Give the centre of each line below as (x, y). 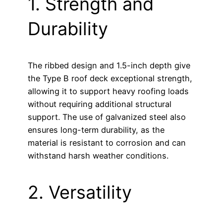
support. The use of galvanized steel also (107, 117)
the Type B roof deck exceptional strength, (110, 79)
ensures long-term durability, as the (96, 130)
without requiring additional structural (100, 104)
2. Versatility (80, 193)
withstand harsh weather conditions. (98, 156)
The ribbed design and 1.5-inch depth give (109, 66)
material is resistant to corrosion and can (107, 143)
